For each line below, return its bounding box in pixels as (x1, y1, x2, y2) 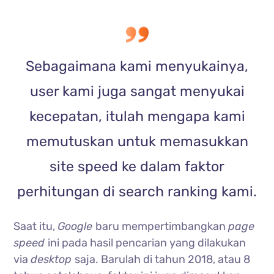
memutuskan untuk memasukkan (26, 132, 248, 150)
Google (57, 219, 96, 233)
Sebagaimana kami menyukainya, (26, 57, 248, 75)
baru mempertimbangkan (95, 219, 229, 233)
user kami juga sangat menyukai (29, 82, 245, 100)
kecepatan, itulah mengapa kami (29, 107, 245, 125)
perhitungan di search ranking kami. (17, 182, 257, 200)
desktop (31, 252, 75, 266)
